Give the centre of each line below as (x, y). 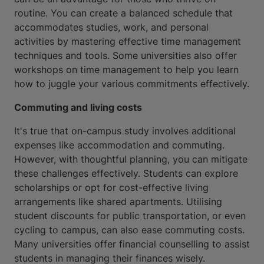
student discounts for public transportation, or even (130, 216)
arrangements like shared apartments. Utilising (118, 202)
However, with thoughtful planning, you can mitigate (131, 159)
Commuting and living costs (78, 108)
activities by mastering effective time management (128, 42)
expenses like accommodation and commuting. (119, 145)
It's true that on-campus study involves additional (125, 131)
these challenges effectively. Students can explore (126, 174)
